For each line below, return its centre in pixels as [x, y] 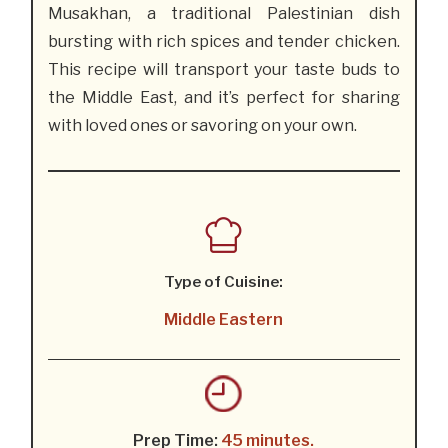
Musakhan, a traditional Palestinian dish [224, 14]
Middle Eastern [224, 320]
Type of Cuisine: [224, 282]
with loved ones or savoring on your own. [203, 126]
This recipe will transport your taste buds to [224, 70]
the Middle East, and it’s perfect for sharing [224, 98]
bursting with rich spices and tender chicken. [224, 42]
